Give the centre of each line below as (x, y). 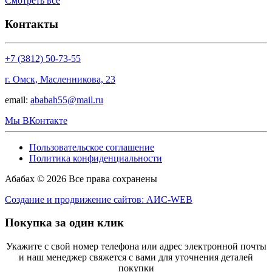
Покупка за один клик (64, 223)
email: (18, 100)
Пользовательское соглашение (92, 147)
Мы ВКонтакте (36, 120)
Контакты (32, 24)
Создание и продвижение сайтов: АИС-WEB (99, 199)
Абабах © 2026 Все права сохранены (81, 178)
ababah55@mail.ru (67, 100)
